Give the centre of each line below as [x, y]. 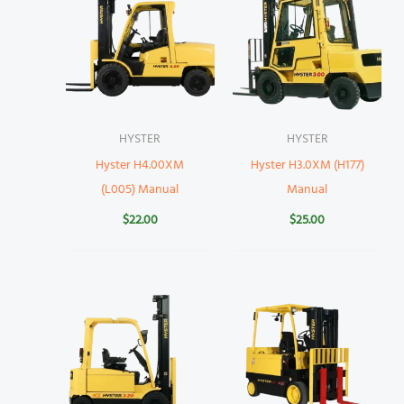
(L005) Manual [140, 189]
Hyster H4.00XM [140, 165]
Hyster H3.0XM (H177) [307, 165]
